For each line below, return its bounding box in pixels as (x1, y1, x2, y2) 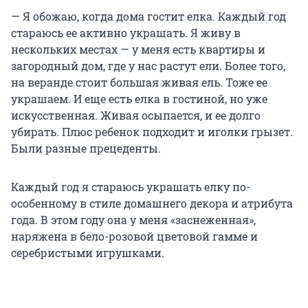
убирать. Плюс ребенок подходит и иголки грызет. (11, 124, 293, 139)
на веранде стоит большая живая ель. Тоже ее (11, 74, 267, 89)
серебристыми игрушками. (11, 245, 164, 260)
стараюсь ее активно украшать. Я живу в (11, 25, 241, 40)
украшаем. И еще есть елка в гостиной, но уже (11, 91, 267, 106)
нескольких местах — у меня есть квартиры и (11, 41, 265, 56)
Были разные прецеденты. (11, 140, 161, 155)
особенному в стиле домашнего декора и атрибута (11, 195, 293, 210)
